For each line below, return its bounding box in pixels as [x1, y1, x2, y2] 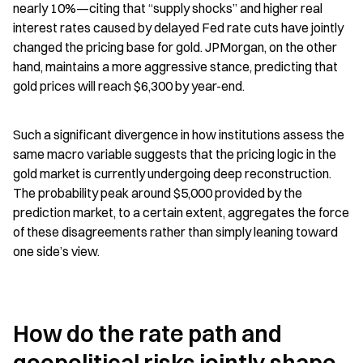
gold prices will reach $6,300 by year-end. [13, 77, 245, 94]
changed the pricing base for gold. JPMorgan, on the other [13, 38, 337, 55]
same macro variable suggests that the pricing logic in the [13, 145, 336, 162]
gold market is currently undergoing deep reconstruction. [13, 164, 331, 181]
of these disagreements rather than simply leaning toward [13, 223, 338, 240]
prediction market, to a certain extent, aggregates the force [13, 203, 349, 220]
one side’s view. [13, 242, 100, 259]
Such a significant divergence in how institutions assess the [13, 126, 344, 143]
